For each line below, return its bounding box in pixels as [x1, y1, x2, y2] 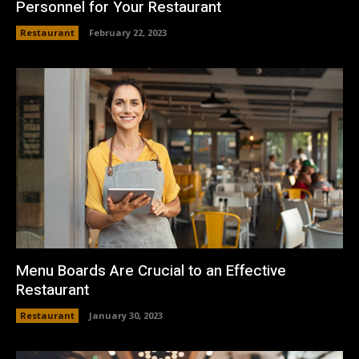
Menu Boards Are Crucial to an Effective [16, 259, 286, 282]
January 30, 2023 [89, 309, 163, 321]
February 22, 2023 [89, 26, 167, 39]
